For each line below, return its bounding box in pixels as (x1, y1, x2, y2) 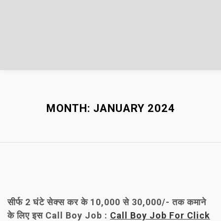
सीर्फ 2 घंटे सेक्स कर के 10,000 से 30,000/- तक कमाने (7, 197, 206, 207)
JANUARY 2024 (93, 102, 175, 114)
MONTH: (46, 102, 93, 114)
